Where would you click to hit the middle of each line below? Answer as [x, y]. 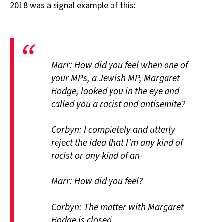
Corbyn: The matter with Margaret [117, 207]
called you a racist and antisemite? [118, 104]
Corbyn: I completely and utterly [113, 130]
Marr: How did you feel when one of [119, 65]
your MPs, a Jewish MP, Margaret [115, 78]
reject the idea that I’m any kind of [117, 142]
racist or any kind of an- [97, 155]
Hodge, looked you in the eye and [115, 91]
